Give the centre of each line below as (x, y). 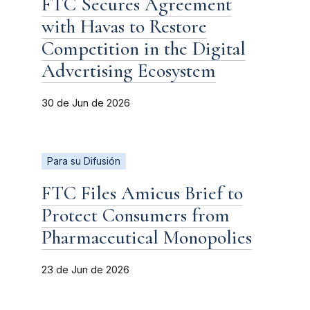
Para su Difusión (84, 161)
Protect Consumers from (136, 215)
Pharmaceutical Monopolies (147, 237)
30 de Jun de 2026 (86, 103)
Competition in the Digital (144, 48)
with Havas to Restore (124, 26)
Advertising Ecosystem (129, 70)
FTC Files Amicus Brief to (142, 193)
